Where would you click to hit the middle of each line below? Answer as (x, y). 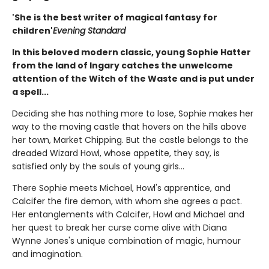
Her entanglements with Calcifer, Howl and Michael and (128, 214)
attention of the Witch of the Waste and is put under (133, 79)
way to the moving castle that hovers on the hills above (129, 127)
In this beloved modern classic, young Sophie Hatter (131, 52)
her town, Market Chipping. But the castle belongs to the (130, 140)
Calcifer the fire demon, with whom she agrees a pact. (127, 201)
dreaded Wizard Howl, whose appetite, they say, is (116, 153)
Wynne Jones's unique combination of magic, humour (126, 241)
